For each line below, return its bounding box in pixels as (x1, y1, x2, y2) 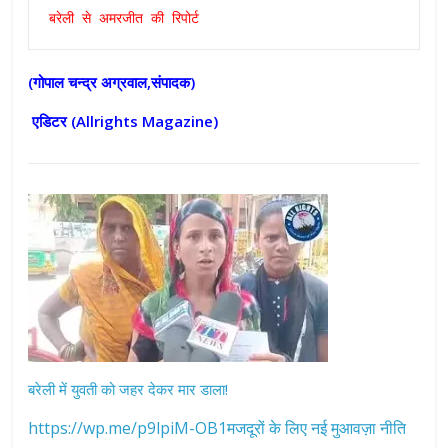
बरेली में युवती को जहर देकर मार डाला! (28, 379, 229, 400)
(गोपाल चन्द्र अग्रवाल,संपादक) (28, 72, 196, 93)
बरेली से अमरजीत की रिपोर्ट (49, 11, 200, 28)
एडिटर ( (28, 111, 77, 132)
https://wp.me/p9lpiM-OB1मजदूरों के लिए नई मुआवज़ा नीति (28, 417, 407, 440)
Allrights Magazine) (76, 111, 219, 132)
